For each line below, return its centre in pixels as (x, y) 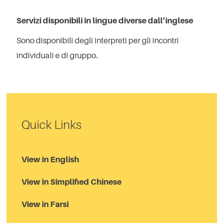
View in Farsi (45, 204)
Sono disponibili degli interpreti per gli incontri (98, 41)
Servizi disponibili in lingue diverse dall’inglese (105, 21)
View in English (50, 160)
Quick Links (52, 125)
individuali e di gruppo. (57, 56)
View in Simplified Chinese (71, 182)
